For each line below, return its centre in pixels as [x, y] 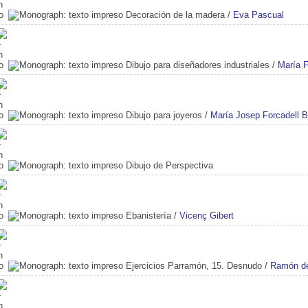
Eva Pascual [258, 14]
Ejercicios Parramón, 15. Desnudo [194, 265]
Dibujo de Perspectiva [169, 165]
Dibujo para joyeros [164, 115]
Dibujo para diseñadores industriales [198, 65]
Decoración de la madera [175, 14]
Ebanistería [148, 215]
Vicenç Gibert [207, 215]
